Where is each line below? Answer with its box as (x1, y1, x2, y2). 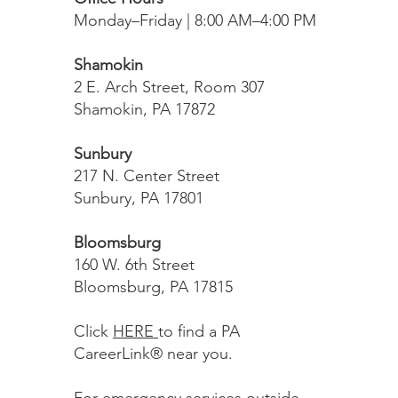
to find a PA (158, 322, 240, 341)
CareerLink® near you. (74, 344, 237, 363)
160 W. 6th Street (74, 255, 195, 275)
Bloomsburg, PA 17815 (74, 277, 233, 297)
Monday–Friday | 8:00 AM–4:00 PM (74, 11, 316, 30)
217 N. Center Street (74, 166, 219, 186)
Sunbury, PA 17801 (74, 188, 203, 208)
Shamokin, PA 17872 (74, 99, 215, 119)
